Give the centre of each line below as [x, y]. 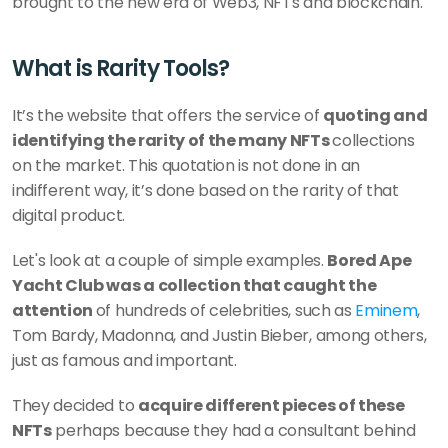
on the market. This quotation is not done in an [186, 165]
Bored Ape [369, 260]
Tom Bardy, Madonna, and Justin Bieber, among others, [219, 335]
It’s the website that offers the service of [167, 115]
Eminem [386, 310]
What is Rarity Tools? [121, 68]
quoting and [375, 115]
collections [373, 140]
